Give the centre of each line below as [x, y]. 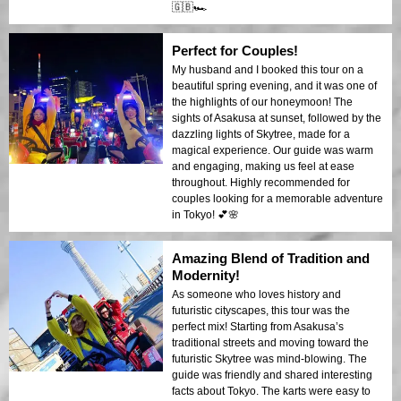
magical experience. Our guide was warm [273, 150]
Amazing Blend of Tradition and [271, 258]
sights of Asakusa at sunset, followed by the [277, 118]
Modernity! [206, 275]
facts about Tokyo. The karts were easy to [271, 391]
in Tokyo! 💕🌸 [205, 214]
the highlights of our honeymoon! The [262, 102]
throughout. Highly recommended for [261, 182]
